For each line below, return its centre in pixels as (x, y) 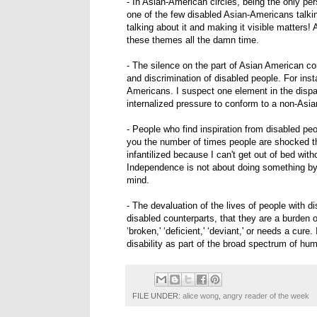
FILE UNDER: (157, 295)
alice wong (201, 295)
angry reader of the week (266, 295)
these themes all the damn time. (193, 40)
